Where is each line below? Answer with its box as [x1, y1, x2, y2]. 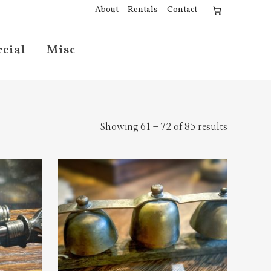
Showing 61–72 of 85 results [100, 122, 227, 132]
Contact [167, 4, 197, 16]
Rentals [128, 4, 158, 16]
